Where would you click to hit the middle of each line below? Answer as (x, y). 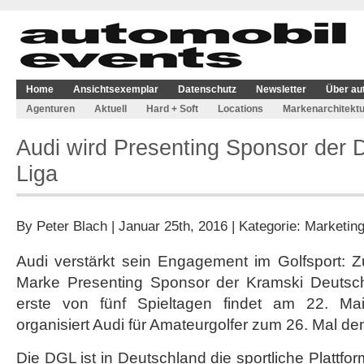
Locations (240, 109)
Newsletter (281, 89)
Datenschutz (207, 89)
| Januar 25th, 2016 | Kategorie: (206, 226)
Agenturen (50, 109)
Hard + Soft (172, 109)
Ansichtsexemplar (116, 89)
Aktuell (110, 109)
